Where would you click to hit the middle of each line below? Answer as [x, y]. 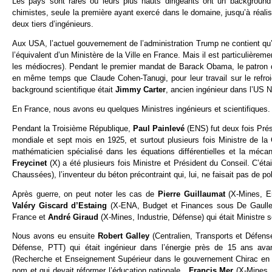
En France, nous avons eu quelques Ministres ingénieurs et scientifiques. [141, 109]
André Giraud [74, 217]
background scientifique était [64, 90]
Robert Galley [125, 236]
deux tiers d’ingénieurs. [53, 24]
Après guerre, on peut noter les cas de [85, 194]
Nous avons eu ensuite [55, 236]
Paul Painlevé [159, 128]
